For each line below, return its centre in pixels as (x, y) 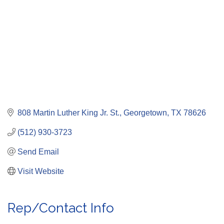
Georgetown (145, 112)
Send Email (38, 151)
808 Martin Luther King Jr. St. (68, 112)
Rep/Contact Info (61, 208)
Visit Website (41, 171)
